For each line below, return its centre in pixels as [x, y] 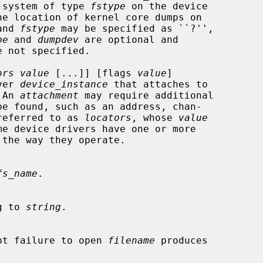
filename [131, 240]
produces [181, 240]
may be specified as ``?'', [134, 28]
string [43, 207]
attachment [49, 95]
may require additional [146, 95]
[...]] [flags [93, 73]
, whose [155, 117]
